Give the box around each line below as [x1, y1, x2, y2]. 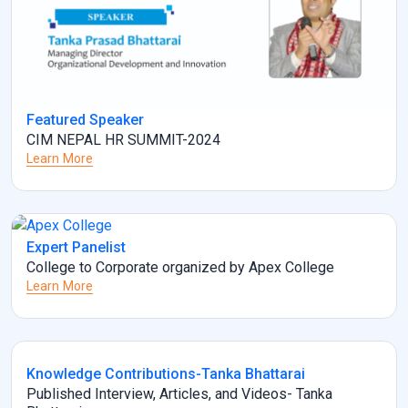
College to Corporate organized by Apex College [26, 258, 334, 276]
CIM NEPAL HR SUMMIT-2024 [26, 130, 220, 148]
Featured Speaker [26, 110, 144, 128]
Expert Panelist [26, 238, 126, 256]
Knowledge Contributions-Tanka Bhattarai [26, 364, 305, 382]
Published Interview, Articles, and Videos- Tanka [26, 384, 332, 403]
